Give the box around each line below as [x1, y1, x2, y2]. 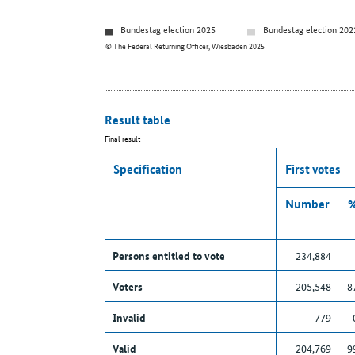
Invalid [112, 309, 146, 326]
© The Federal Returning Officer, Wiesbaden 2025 [105, 39, 265, 53]
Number [285, 195, 330, 213]
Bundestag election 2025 [120, 21, 216, 37]
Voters [112, 278, 143, 295]
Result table [105, 111, 170, 129]
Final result [105, 132, 140, 146]
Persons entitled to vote [112, 247, 225, 264]
